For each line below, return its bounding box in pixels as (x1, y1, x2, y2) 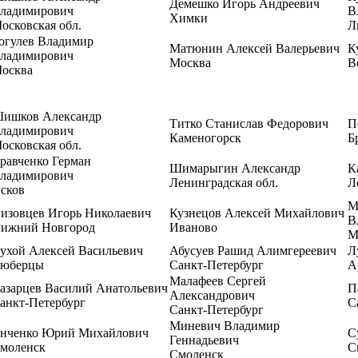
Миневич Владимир (169, 319, 280, 332)
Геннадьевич (169, 333, 239, 347)
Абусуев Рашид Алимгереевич (169, 244, 336, 257)
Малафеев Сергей (169, 274, 266, 288)
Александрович (169, 288, 255, 302)
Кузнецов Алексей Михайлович (169, 206, 344, 220)
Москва (169, 56, 211, 70)
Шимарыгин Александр (169, 161, 300, 175)
